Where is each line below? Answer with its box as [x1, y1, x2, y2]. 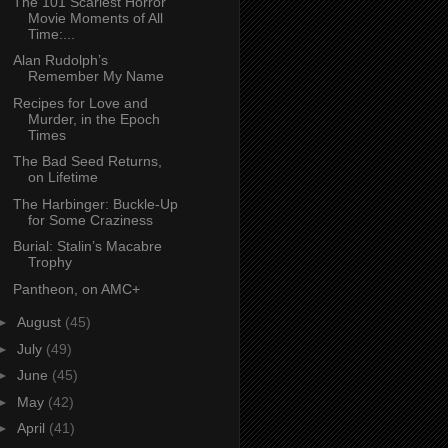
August [16, 314, 65, 331]
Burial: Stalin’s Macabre [12, 238, 162, 255]
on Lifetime [27, 169, 98, 186]
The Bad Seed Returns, [12, 153, 162, 170]
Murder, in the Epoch [27, 110, 160, 127]
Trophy [27, 254, 72, 271]
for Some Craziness [27, 211, 153, 228]
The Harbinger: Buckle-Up [12, 195, 178, 212]
